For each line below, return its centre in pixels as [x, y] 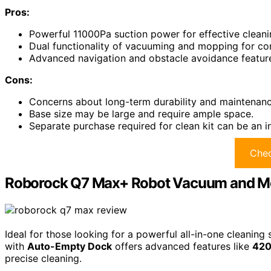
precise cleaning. [43, 258]
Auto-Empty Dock [70, 246]
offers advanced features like [182, 246]
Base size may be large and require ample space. [141, 114]
